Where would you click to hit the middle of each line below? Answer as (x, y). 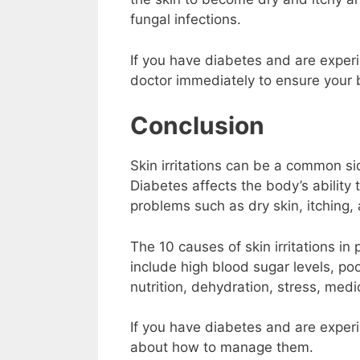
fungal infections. (188, 20)
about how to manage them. (222, 348)
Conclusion (197, 126)
